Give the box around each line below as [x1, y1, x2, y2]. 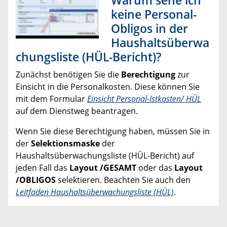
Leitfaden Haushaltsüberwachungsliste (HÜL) [16, 186, 174, 198]
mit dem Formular [16, 93, 87, 105]
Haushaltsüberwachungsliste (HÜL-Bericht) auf [16, 150, 194, 162]
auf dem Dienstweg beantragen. [16, 105, 138, 117]
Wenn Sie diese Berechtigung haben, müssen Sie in [16, 126, 210, 137]
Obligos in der [111, 20, 188, 37]
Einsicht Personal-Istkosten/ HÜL [87, 93, 201, 105]
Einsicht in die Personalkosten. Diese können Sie [16, 81, 200, 93]
